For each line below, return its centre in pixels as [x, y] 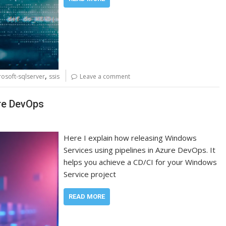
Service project [90, 174]
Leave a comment [105, 76]
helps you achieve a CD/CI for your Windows [140, 162]
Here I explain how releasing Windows [130, 138]
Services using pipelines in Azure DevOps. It [140, 150]
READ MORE [87, 196]
